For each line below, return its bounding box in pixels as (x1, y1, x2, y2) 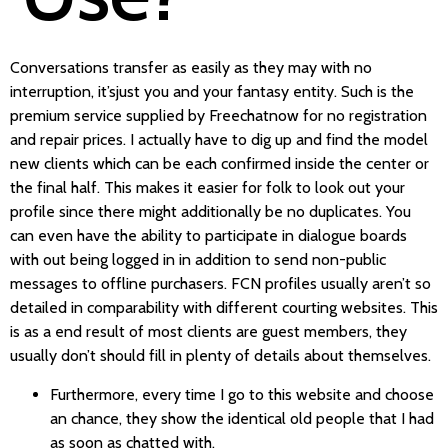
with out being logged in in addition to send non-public (10, 250, 386, 270)
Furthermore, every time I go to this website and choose (50, 384, 434, 404)
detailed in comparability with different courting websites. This (10, 298, 438, 318)
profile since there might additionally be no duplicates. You (10, 202, 411, 222)
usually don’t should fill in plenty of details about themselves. (10, 346, 431, 366)
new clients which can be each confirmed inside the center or (10, 154, 429, 174)
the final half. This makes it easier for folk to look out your (10, 178, 405, 198)
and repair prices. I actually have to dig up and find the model (10, 130, 428, 150)
